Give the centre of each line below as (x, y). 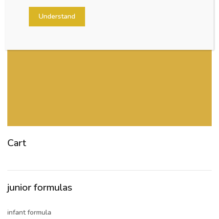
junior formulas (40, 187)
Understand (57, 16)
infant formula (29, 212)
